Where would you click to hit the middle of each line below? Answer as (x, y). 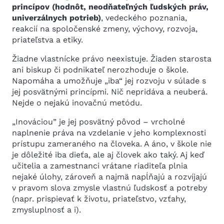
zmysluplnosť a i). (46, 210)
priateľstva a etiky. (47, 40)
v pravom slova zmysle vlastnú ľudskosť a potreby (109, 188)
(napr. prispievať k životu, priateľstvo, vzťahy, (99, 199)
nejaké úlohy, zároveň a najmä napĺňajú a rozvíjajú (109, 177)
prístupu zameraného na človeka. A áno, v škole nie (112, 144)
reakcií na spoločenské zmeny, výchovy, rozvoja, (105, 29)
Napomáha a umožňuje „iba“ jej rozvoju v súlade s (109, 81)
